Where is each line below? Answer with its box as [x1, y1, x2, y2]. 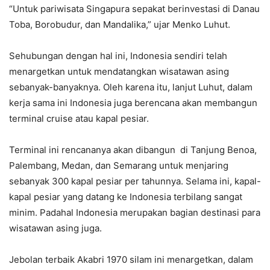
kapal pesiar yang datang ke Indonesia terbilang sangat [9, 190, 242, 202]
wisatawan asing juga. [9, 222, 102, 234]
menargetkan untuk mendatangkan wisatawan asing [9, 65, 229, 77]
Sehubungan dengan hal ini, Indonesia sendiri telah [9, 49, 227, 61]
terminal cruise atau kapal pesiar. [9, 112, 149, 124]
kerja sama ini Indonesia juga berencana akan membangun [9, 96, 257, 108]
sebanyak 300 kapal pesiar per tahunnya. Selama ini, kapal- [9, 175, 261, 187]
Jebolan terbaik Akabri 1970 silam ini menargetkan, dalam [9, 253, 253, 265]
